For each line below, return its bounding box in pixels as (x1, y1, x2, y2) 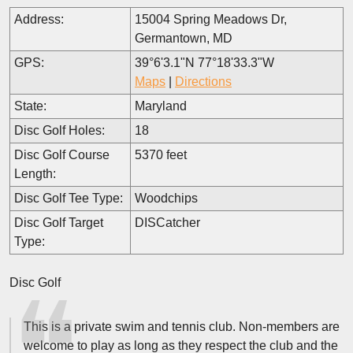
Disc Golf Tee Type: (14, 191, 123, 205)
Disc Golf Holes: (14, 124, 105, 137)
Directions (175, 75, 232, 88)
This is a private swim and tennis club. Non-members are (24, 320, 340, 333)
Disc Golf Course (14, 148, 110, 162)
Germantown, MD (135, 32, 232, 45)
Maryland (135, 99, 187, 113)
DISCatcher (135, 216, 200, 229)
